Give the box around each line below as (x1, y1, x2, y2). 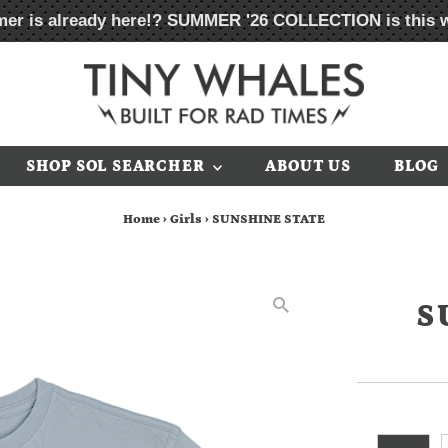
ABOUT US (265, 157, 351, 176)
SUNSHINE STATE (211, 212, 325, 228)
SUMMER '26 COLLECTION (167, 11, 381, 30)
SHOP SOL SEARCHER (25, 157, 209, 176)
